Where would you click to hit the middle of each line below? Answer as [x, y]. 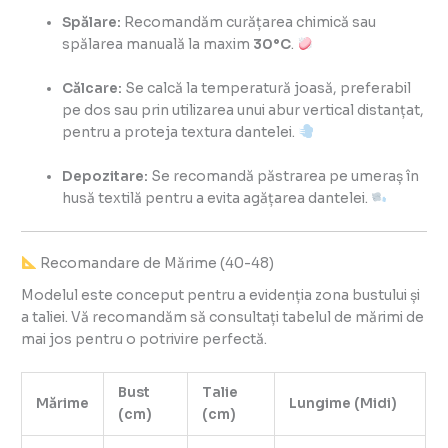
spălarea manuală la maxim [158, 44]
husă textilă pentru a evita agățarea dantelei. [217, 198]
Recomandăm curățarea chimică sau [249, 22]
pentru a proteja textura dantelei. [180, 132]
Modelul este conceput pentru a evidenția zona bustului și [221, 295]
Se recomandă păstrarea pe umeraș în [284, 176]
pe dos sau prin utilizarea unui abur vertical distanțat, [243, 110]
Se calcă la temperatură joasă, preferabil [267, 88]
